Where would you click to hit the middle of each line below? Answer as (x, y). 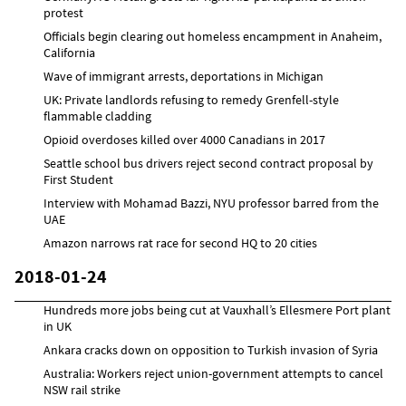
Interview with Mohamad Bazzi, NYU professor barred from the (211, 203)
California (69, 52)
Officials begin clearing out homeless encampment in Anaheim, (213, 36)
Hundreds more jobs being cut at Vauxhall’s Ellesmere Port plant (217, 309)
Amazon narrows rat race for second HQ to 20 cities (180, 242)
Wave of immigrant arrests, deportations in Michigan (184, 76)
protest (63, 12)
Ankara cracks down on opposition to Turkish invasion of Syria (211, 349)
